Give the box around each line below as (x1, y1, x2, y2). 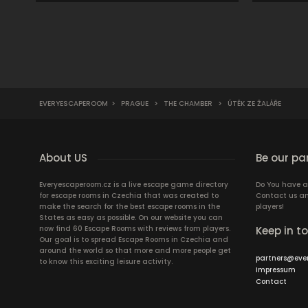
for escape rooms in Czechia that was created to (39, 190, 219, 201)
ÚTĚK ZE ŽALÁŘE (225, 98, 281, 109)
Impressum (256, 265, 296, 275)
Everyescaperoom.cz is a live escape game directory (39, 179, 228, 190)
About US (39, 151, 87, 165)
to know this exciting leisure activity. (39, 256, 173, 267)
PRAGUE (121, 98, 148, 109)
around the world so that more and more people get (39, 245, 231, 256)
